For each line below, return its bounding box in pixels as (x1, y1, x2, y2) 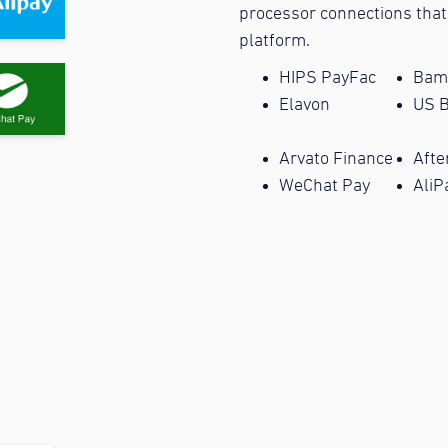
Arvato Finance (279, 150, 393, 168)
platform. (239, 32, 310, 50)
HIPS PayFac (279, 69, 376, 87)
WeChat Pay (279, 177, 370, 195)
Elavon (279, 96, 330, 114)
